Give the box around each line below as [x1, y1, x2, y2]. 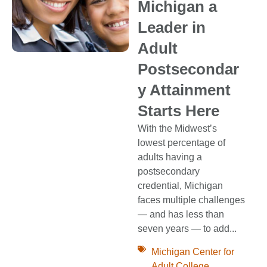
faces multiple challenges [138, 195, 246, 206]
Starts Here [138, 103, 220, 120]
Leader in [138, 19, 206, 36]
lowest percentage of [138, 138, 226, 148]
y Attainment [138, 82, 231, 99]
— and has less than [138, 209, 225, 220]
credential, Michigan [138, 181, 223, 191]
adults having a [138, 152, 203, 163]
